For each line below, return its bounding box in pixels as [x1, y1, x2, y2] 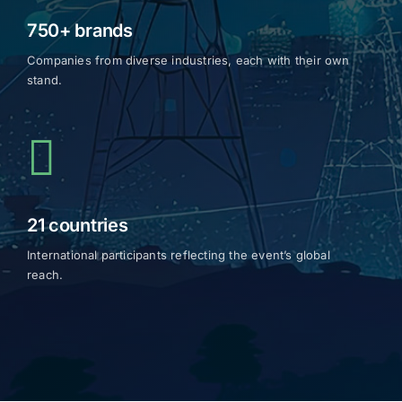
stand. [26, 71, 63, 86]
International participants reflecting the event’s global [26, 246, 330, 261]
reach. [26, 266, 64, 281]
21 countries [26, 213, 128, 235]
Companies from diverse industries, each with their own [26, 51, 350, 66]
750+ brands [26, 18, 133, 40]
